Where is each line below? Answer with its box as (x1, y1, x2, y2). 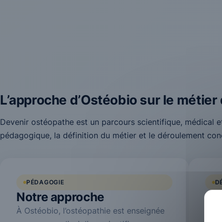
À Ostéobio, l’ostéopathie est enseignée (16, 206, 165, 216)
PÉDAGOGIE (26, 178, 64, 186)
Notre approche (16, 190, 104, 204)
